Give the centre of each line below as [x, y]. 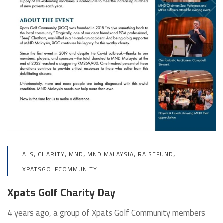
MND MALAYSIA [111, 154]
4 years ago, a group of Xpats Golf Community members [106, 212]
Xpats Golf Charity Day [61, 192]
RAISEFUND [156, 154]
